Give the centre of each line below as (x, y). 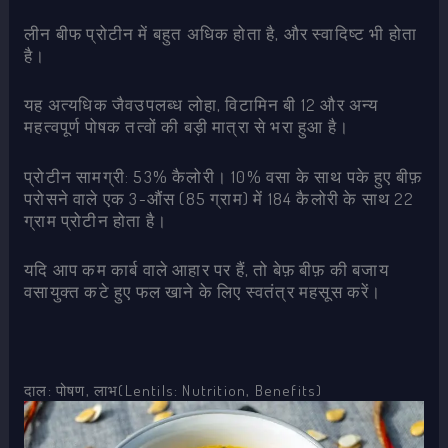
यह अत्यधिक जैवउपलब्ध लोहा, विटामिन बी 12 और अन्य (201, 105)
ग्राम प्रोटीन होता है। (95, 220)
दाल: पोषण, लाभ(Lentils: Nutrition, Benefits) (173, 390)
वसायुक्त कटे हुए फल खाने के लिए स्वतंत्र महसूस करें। (203, 291)
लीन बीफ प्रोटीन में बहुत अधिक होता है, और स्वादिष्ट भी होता (221, 34)
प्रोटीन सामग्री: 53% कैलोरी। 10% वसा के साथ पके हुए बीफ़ (223, 176)
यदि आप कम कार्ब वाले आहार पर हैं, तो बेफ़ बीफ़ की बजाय (206, 269)
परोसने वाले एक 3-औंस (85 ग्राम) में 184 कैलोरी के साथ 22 (219, 198)
